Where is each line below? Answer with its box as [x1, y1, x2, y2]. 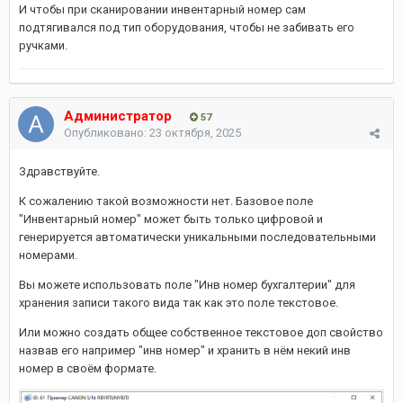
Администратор [64, 108, 172, 124]
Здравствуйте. [19, 165, 100, 178]
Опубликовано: [64, 126, 149, 139]
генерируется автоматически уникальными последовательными [19, 230, 376, 244]
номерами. [19, 248, 77, 262]
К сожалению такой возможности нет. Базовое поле [19, 194, 313, 208]
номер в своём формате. [19, 362, 157, 375]
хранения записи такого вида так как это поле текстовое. [19, 296, 338, 309]
